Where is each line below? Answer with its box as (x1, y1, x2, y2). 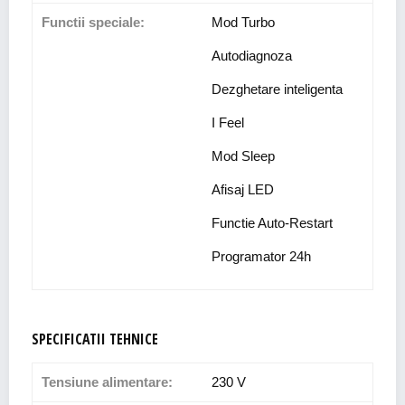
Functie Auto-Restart (212, 215, 333, 231)
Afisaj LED (212, 182, 274, 198)
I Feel (212, 115, 244, 131)
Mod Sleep (212, 148, 275, 165)
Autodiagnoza (212, 48, 292, 64)
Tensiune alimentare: (42, 374, 173, 391)
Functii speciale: (42, 14, 145, 31)
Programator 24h (212, 249, 311, 265)
